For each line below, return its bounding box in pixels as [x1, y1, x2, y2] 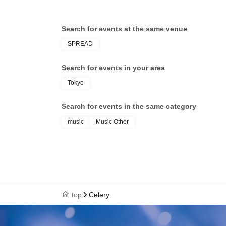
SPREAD [68, 40, 93, 47]
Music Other [96, 118, 129, 125]
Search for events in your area [62, 63, 165, 72]
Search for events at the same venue [62, 24, 187, 33]
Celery [89, 191, 109, 199]
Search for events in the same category [62, 102, 196, 110]
